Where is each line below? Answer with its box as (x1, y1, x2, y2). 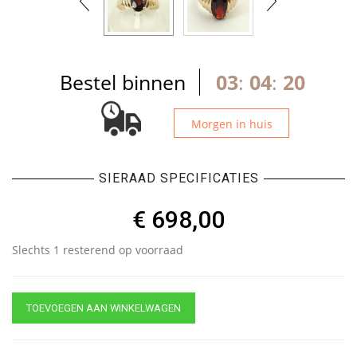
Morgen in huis (190, 116, 273, 132)
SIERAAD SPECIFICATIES (98, 171, 259, 186)
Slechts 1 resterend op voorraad (12, 242, 183, 258)
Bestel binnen (60, 69, 186, 96)
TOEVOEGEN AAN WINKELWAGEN (26, 302, 181, 315)
